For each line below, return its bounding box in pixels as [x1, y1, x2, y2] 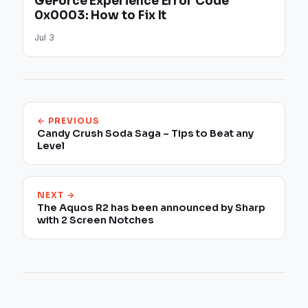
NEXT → [37, 190, 75, 201]
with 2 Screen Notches [37, 214, 155, 227]
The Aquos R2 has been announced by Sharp [37, 201, 266, 214]
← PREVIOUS [37, 115, 100, 126]
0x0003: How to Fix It [34, 8, 167, 23]
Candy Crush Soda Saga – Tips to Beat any [37, 127, 254, 140]
